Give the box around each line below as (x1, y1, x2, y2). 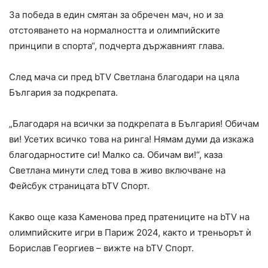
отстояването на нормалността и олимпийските (9, 24, 220, 36)
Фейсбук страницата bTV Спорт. (9, 179, 150, 191)
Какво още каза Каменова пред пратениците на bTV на (9, 211, 249, 223)
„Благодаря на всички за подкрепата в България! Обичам (9, 117, 259, 129)
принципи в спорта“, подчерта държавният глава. (9, 39, 224, 51)
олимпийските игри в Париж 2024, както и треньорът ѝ (9, 226, 251, 238)
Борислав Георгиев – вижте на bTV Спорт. (9, 242, 194, 254)
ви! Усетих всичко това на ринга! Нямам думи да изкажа (9, 133, 254, 145)
